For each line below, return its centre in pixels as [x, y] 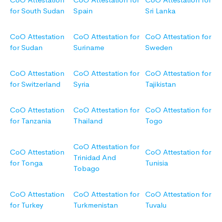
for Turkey [27, 205]
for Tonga [26, 163]
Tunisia [157, 163]
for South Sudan [37, 11]
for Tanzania [30, 121]
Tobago [86, 168]
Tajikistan [161, 84]
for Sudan [26, 48]
